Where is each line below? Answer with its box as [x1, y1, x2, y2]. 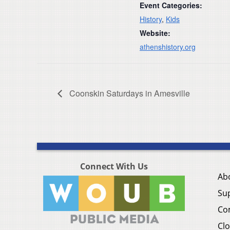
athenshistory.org [140, 41, 196, 52]
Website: [140, 27, 170, 38]
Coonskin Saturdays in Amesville [67, 87, 190, 99]
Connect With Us [80, 160, 148, 172]
